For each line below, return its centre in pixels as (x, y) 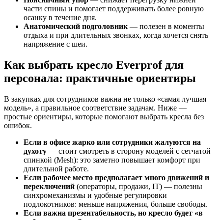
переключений (49, 186)
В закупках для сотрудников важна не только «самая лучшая (105, 99)
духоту (35, 151)
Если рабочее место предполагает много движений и (116, 177)
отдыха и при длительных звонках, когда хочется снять (116, 35)
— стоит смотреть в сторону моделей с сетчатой (129, 151)
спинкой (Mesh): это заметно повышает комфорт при (112, 160)
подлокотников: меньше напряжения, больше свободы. (116, 204)
